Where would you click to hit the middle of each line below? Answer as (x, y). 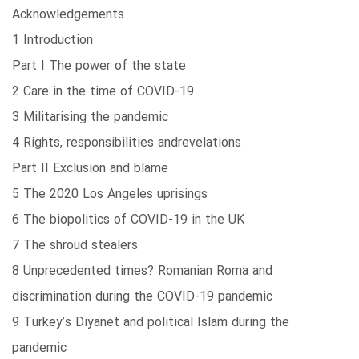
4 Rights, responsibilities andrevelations (127, 143)
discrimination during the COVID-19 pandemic (142, 297)
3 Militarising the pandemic (90, 118)
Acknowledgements (68, 15)
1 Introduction (52, 41)
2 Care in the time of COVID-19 (103, 92)
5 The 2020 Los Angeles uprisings (110, 195)
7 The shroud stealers (75, 246)
